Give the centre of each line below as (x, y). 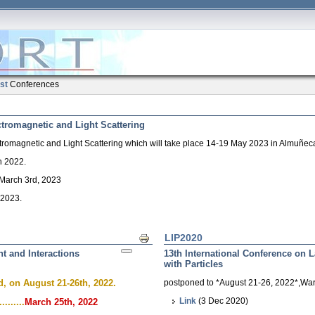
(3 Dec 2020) (224, 301)
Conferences (34, 84)
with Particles (194, 264)
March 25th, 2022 (61, 302)
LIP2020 (184, 238)
